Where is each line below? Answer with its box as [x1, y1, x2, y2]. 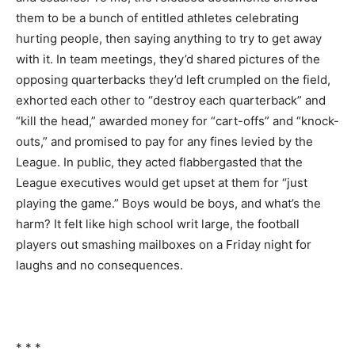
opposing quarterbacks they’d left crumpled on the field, [16, 71, 330, 87]
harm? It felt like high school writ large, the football [16, 216, 300, 231]
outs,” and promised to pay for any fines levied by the [16, 133, 313, 149]
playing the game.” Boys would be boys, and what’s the [16, 195, 321, 211]
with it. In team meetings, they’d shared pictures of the [16, 51, 320, 67]
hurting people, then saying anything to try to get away [16, 30, 322, 46]
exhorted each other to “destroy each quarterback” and [16, 92, 326, 108]
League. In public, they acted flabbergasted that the [16, 154, 303, 170]
